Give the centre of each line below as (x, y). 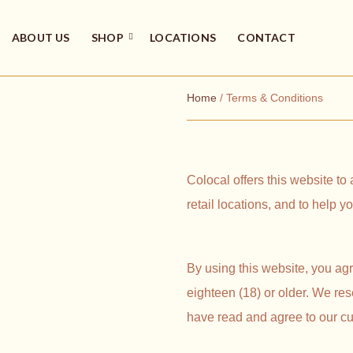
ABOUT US (41, 37)
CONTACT (266, 37)
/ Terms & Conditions (270, 98)
